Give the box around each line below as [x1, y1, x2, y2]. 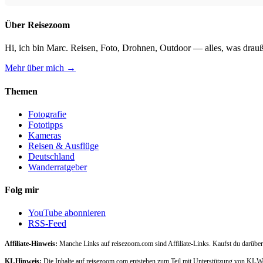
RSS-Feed [28, 218, 66, 229]
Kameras [28, 130, 61, 140]
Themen [5, 86, 38, 96]
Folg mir [5, 185, 39, 195]
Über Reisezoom [5, 20, 70, 31]
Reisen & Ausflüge [28, 140, 99, 151]
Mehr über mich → [5, 63, 76, 73]
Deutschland [28, 151, 75, 161]
